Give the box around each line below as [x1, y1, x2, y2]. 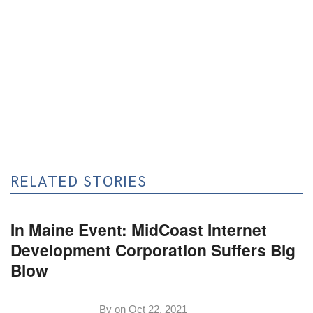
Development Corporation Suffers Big [10, 238, 296, 262]
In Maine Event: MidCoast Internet [10, 218, 268, 242]
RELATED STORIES [10, 173, 147, 191]
